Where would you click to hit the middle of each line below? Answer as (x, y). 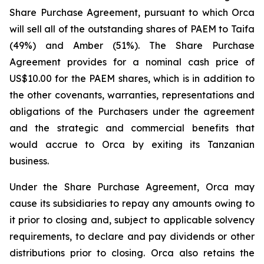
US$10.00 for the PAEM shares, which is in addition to (132, 78)
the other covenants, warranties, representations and (132, 95)
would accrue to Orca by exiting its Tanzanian (132, 144)
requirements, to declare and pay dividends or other (132, 236)
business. (29, 161)
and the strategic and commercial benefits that (132, 128)
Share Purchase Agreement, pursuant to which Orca (132, 12)
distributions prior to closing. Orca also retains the (132, 253)
